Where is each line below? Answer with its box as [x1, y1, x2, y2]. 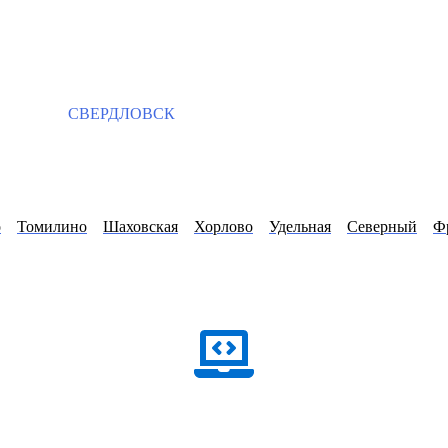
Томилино [17, 218, 87, 236]
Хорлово [194, 218, 253, 236]
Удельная [269, 218, 331, 236]
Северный [347, 218, 417, 236]
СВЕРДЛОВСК [64, 105, 175, 122]
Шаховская [103, 218, 178, 236]
